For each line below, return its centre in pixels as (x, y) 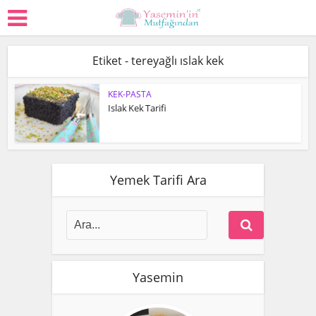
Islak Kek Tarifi (138, 108)
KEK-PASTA (130, 94)
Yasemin (158, 277)
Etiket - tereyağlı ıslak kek (158, 61)
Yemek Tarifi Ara (158, 180)
